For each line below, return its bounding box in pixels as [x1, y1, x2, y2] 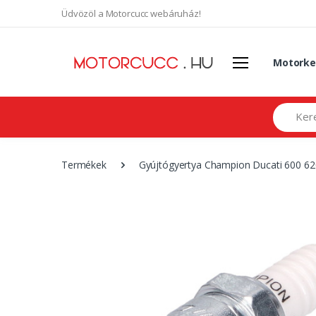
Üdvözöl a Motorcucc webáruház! [61, 7, 201, 20]
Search [272, 102, 303, 116]
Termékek [61, 157, 107, 171]
